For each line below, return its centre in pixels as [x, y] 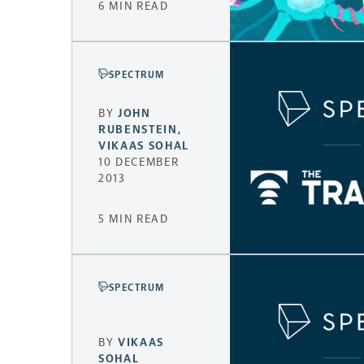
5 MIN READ [134, 219]
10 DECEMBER [139, 162]
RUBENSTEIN [138, 130]
